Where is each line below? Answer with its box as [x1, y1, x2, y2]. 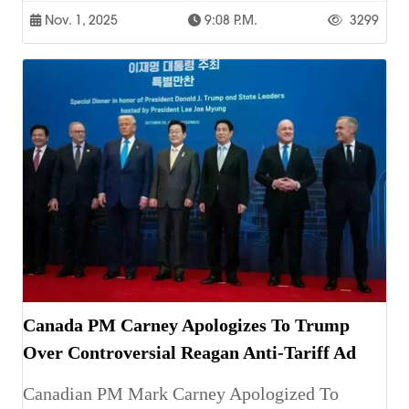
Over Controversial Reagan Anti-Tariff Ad [23, 341, 356, 362]
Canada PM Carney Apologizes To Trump [23, 314, 350, 335]
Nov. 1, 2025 [41, 11, 118, 28]
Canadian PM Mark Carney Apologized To [23, 383, 339, 404]
